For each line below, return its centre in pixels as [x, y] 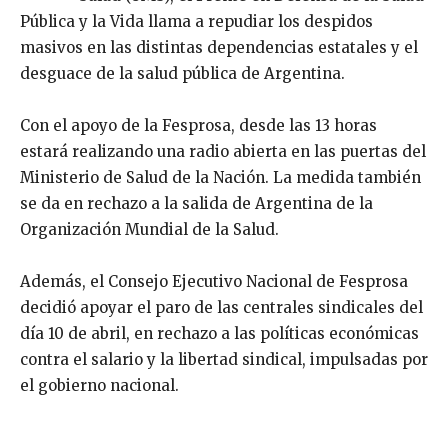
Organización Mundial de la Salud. [149, 230]
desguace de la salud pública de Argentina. [182, 74]
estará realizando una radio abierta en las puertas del [223, 152]
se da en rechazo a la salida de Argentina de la [196, 204]
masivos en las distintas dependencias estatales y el [219, 48]
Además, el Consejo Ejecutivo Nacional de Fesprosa [214, 282]
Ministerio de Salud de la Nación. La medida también [220, 178]
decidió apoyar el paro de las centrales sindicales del [221, 308]
